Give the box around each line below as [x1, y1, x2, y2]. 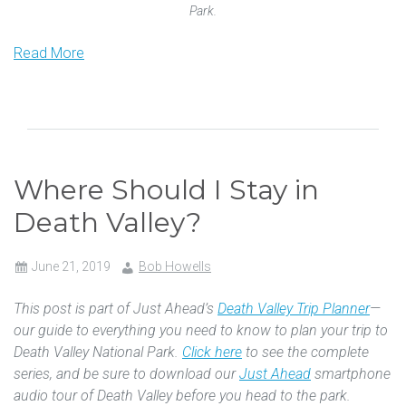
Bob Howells [139, 258, 211, 274]
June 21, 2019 [32, 258, 111, 274]
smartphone [311, 364, 391, 382]
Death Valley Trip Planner [217, 299, 370, 317]
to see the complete [242, 343, 369, 361]
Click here [182, 343, 242, 361]
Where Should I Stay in [14, 172, 319, 207]
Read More [14, 43, 84, 62]
